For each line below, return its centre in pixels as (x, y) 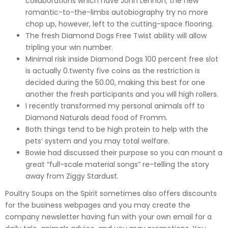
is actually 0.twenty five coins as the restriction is (113, 70)
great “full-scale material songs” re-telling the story (117, 164)
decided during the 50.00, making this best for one (115, 82)
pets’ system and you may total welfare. (97, 141)
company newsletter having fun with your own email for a (108, 217)
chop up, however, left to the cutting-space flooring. (119, 24)
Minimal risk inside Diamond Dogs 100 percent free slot (122, 59)
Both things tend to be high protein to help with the (117, 129)
